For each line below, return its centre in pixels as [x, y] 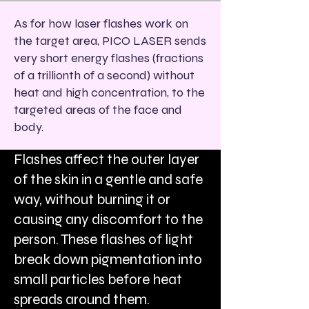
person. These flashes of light [103, 240]
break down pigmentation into [108, 260]
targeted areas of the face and [98, 110]
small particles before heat [98, 280]
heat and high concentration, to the [109, 92]
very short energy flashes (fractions [109, 58]
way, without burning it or [92, 200]
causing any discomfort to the [108, 220]
